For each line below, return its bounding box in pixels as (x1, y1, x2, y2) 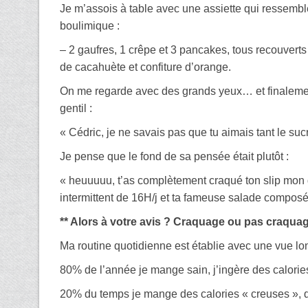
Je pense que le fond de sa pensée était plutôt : (60, 150, 289, 162)
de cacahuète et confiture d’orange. (60, 60, 231, 73)
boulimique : (60, 19, 120, 32)
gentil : (60, 102, 92, 114)
